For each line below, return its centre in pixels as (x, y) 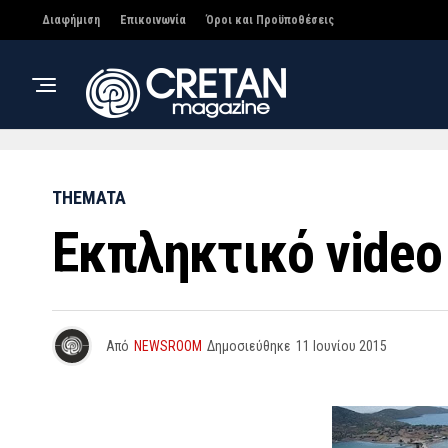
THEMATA (89, 197)
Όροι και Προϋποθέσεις (270, 20)
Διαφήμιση (71, 20)
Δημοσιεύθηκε (249, 346)
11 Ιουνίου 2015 (341, 346)
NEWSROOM (168, 346)
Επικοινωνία (153, 20)
